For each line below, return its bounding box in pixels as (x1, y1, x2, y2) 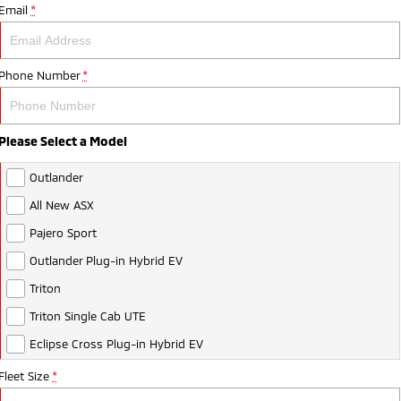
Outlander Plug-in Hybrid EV (30, 252, 183, 268)
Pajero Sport (30, 225, 98, 240)
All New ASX (30, 197, 95, 212)
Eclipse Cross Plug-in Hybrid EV (30, 336, 204, 351)
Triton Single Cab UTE (30, 308, 147, 323)
